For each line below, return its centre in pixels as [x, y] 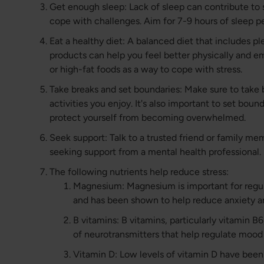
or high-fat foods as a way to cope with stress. [146, 70]
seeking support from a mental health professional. [156, 152]
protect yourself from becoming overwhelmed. [148, 118]
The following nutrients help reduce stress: [139, 172]
